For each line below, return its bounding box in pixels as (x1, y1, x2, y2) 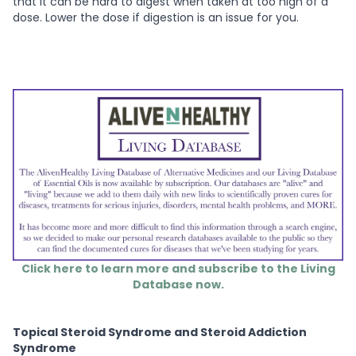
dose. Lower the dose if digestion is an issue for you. (13, 9, 299, 25)
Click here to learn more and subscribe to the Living (21, 260, 335, 277)
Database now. (132, 276, 224, 292)
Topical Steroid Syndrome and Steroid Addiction (13, 323, 307, 340)
